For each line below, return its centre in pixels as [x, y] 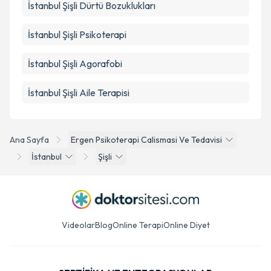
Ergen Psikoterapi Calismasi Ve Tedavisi [146, 140]
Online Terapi [138, 225]
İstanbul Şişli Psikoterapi [77, 34]
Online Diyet [186, 225]
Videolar [78, 225]
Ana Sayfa [29, 140]
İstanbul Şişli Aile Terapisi [79, 93]
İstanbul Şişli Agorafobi [75, 64]
